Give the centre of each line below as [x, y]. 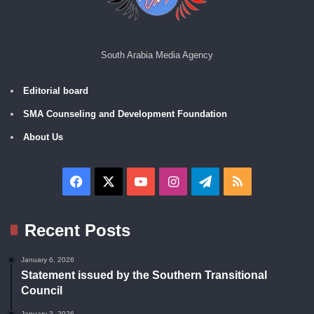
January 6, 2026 [48, 259]
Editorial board [56, 90]
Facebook [110, 181]
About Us [43, 137]
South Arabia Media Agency [157, 55]
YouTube [172, 181]
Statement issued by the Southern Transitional [144, 275]
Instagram [206, 181]
